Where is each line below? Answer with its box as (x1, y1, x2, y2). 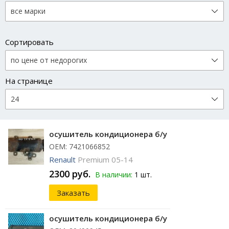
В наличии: (95, 170, 132, 180)
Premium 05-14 (78, 154, 133, 165)
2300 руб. (49, 168, 90, 180)
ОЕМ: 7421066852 (49, 142, 110, 152)
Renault (49, 154, 76, 165)
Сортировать (5, 37, 54, 48)
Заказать (57, 188, 90, 198)
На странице (5, 76, 53, 86)
